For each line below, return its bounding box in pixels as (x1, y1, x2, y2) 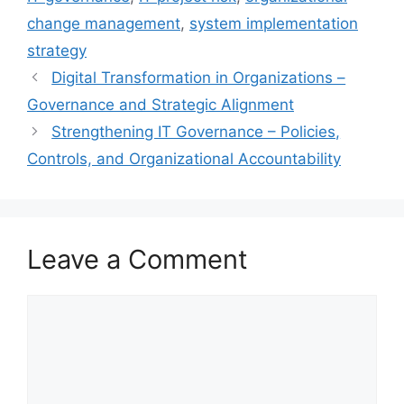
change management (27, 14, 180, 33)
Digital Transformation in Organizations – (51, 69, 346, 87)
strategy (27, 41, 87, 60)
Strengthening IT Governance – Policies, (51, 123, 341, 142)
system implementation (189, 14, 358, 33)
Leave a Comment (27, 243, 248, 276)
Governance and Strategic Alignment (27, 96, 294, 115)
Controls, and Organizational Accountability (27, 150, 341, 169)
